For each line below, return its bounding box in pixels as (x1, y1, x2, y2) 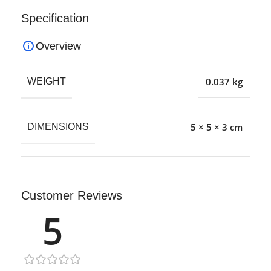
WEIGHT (27, 76, 66, 87)
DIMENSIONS (27, 121, 89, 132)
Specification (21, 11, 89, 25)
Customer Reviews (21, 188, 122, 202)
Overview (36, 39, 81, 52)
